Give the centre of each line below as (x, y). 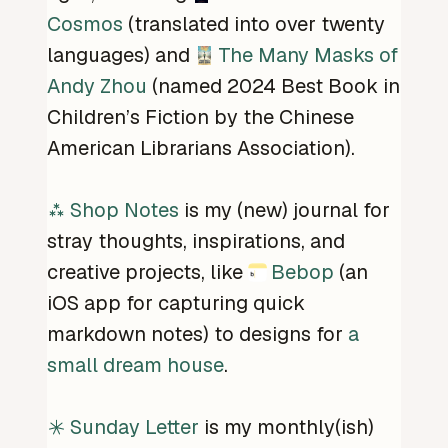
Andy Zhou (97, 86)
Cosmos (85, 24)
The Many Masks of (308, 55)
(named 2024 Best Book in (273, 86)
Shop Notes (124, 210)
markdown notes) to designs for (197, 334)
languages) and (121, 55)
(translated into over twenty (254, 24)
